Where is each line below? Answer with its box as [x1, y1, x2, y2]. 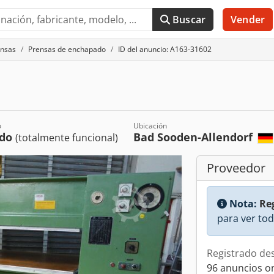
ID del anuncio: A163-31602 [118, 44, 212, 54]
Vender [231, 13, 265, 26]
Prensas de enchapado [28, 44, 106, 54]
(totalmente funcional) [15, 131, 118, 144]
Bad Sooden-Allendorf [133, 130, 256, 144]
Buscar [172, 13, 206, 26]
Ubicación [133, 120, 167, 131]
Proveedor [207, 160, 265, 176]
